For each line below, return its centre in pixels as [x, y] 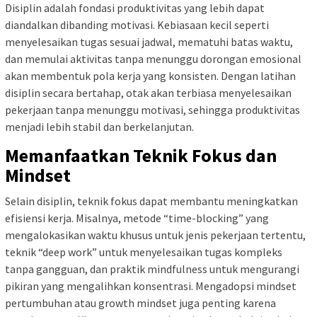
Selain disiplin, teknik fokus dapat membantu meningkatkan [151, 201]
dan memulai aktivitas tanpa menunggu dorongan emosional [153, 58]
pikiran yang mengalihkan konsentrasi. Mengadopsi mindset [151, 286]
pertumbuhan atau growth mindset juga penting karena [140, 302]
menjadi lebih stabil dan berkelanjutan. [99, 126]
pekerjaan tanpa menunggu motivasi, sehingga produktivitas [152, 109]
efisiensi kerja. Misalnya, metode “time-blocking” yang [137, 218]
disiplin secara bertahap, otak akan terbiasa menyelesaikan [148, 92]
